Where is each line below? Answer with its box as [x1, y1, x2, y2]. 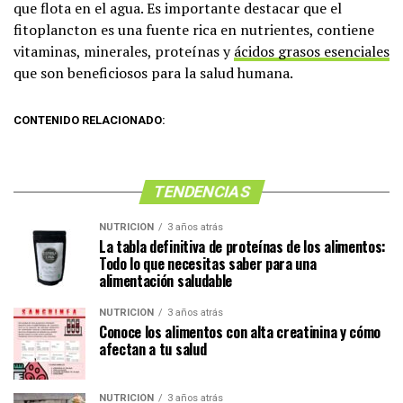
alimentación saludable [99, 270, 232, 292]
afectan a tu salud [99, 338, 207, 361]
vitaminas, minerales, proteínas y [13, 41, 234, 62]
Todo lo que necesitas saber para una [99, 253, 317, 275]
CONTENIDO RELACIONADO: [13, 113, 166, 128]
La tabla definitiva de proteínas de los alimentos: [99, 236, 386, 258]
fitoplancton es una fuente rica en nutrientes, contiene [13, 20, 374, 40]
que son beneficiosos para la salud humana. [13, 63, 293, 84]
